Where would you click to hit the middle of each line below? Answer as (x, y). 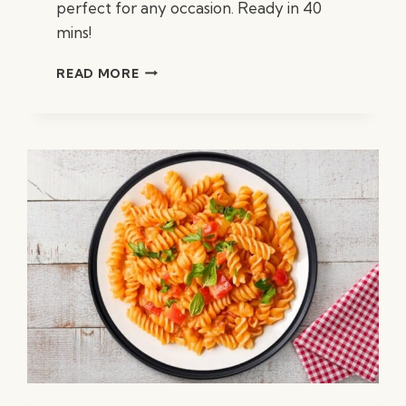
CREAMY (168, 68)
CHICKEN (169, 87)
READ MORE (98, 73)
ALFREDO (171, 125)
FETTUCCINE (182, 106)
